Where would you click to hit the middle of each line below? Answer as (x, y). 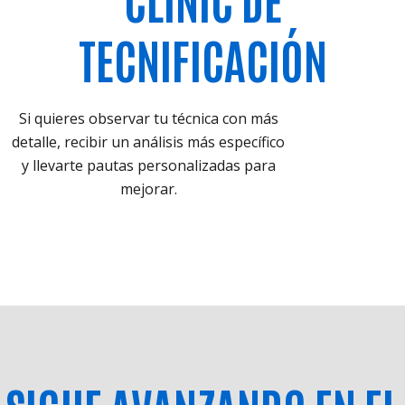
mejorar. (148, 189)
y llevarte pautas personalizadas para (148, 166)
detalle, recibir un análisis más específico (149, 142)
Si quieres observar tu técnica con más (148, 119)
